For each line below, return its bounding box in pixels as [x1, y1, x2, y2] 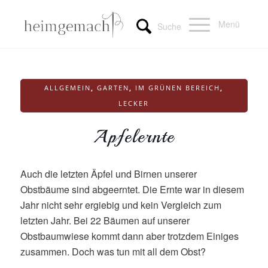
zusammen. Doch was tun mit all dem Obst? [20, 244, 206, 258]
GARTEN [97, 83, 130, 92]
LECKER [118, 99, 150, 108]
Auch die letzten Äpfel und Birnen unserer [20, 166, 197, 181]
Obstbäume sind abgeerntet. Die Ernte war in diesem [20, 182, 244, 196]
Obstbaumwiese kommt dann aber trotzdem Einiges [20, 229, 239, 243]
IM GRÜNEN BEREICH [135, 83, 221, 92]
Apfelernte [93, 126, 175, 148]
